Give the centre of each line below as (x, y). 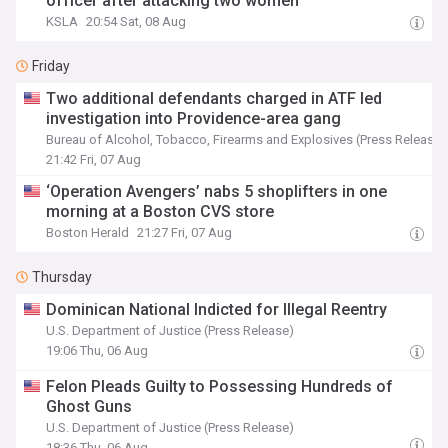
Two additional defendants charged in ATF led (214, 98)
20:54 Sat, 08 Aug (136, 21)
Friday (51, 66)
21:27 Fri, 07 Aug (185, 232)
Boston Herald (88, 232)
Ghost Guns (89, 406)
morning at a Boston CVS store (160, 211)
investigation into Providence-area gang (193, 118)
